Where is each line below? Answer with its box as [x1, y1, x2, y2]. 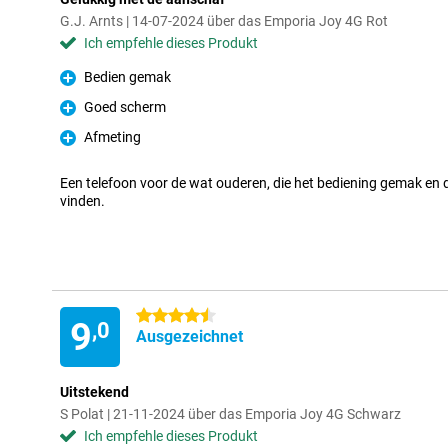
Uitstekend [60, 384, 129, 400]
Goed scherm [84, 99, 166, 115]
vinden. [60, 193, 105, 209]
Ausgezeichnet [136, 327, 243, 346]
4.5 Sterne [136, 308, 199, 324]
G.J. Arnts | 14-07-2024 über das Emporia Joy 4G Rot [60, 13, 388, 29]
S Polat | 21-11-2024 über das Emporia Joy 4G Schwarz [60, 406, 401, 422]
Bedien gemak [84, 69, 171, 85]
